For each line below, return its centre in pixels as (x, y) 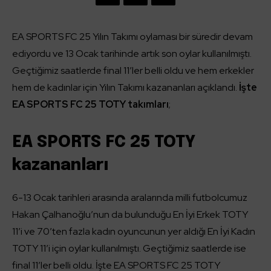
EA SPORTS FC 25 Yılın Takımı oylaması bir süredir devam (132, 37)
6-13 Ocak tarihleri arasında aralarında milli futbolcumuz (130, 198)
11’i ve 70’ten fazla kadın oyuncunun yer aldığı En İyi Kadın (134, 232)
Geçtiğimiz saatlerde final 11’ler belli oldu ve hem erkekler (133, 71)
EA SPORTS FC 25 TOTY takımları (90, 105)
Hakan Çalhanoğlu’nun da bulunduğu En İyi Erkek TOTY (130, 215)
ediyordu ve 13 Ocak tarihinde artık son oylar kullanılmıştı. (132, 54)
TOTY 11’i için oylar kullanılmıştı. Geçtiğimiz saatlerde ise (129, 249)
